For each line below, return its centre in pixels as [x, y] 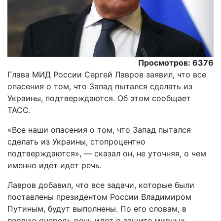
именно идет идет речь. [55, 166]
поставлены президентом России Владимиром [99, 197]
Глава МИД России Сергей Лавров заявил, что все [107, 75]
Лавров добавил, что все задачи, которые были [101, 185]
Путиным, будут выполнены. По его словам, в [97, 209]
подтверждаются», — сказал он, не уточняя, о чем [107, 154]
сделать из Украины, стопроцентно [76, 142]
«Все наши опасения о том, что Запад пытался [99, 130]
